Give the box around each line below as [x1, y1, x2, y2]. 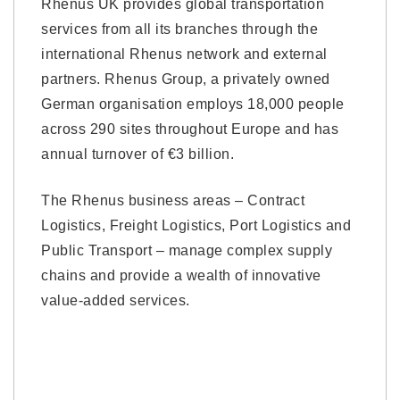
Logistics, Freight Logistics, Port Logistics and [41, 218, 351, 233]
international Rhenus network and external [41, 46, 328, 62]
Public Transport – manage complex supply [41, 243, 332, 258]
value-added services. [41, 293, 190, 308]
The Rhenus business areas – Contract [41, 193, 304, 208]
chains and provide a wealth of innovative [41, 268, 321, 283]
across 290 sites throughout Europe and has [41, 121, 338, 137]
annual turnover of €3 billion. [41, 146, 234, 162]
